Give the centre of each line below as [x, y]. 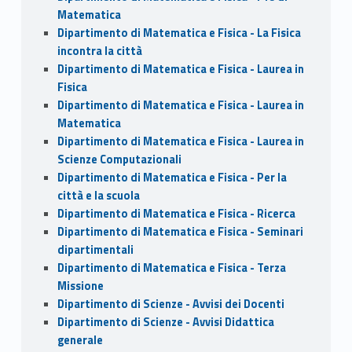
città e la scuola [98, 196]
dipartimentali [95, 250]
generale [80, 341]
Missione [80, 286]
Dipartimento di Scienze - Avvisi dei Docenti [170, 304]
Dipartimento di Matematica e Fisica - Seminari [180, 232]
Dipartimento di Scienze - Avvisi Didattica [165, 323]
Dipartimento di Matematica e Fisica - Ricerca [176, 214]
